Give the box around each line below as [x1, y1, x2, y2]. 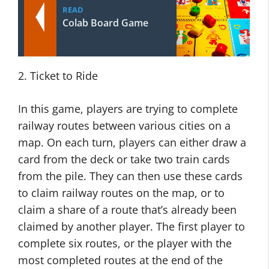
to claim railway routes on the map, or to [18, 186, 225, 201]
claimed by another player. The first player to [18, 219, 245, 234]
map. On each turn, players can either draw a [18, 135, 246, 150]
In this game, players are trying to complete [18, 101, 238, 116]
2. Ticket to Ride [18, 68, 98, 83]
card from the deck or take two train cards [18, 152, 230, 167]
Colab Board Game [62, 16, 148, 30]
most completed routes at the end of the [18, 253, 223, 268]
